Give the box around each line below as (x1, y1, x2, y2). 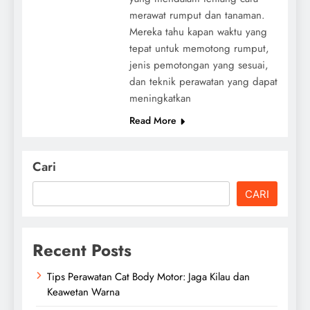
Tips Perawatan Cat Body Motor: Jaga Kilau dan (47, 268, 250, 284)
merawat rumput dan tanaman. (129, 7, 265, 23)
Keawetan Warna (47, 284, 120, 300)
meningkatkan (129, 90, 191, 106)
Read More (129, 113, 176, 127)
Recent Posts (33, 237, 131, 262)
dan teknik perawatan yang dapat (129, 73, 277, 89)
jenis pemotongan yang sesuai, (129, 57, 268, 73)
